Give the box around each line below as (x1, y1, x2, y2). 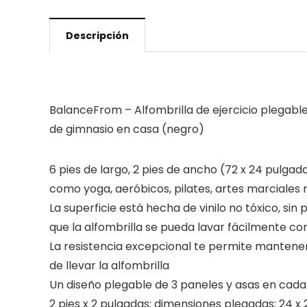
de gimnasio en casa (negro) (49, 121, 204, 137)
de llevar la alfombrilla (49, 258, 169, 273)
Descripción (66, 29, 129, 42)
